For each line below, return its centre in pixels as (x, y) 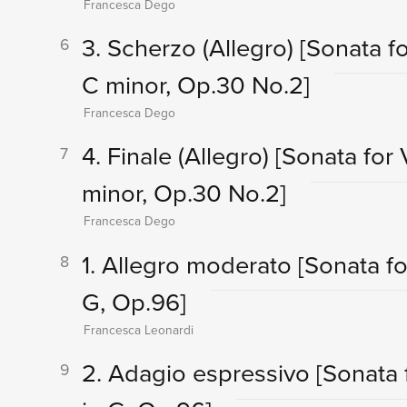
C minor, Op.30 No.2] (195, 85)
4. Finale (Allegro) (178, 156)
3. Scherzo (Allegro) (190, 48)
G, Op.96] (134, 302)
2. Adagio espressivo (199, 373)
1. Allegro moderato (189, 264)
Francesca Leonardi (138, 329)
